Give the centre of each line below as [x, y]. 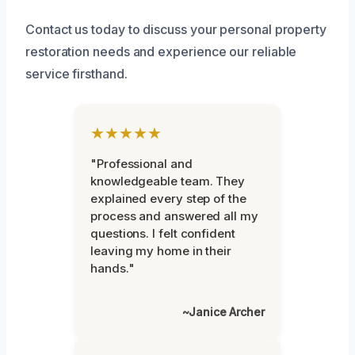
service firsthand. [76, 73]
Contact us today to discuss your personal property [176, 29]
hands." [113, 268]
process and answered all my [174, 216]
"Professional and [141, 163]
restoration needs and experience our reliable [161, 51]
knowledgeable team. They [168, 181]
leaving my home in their [161, 250]
